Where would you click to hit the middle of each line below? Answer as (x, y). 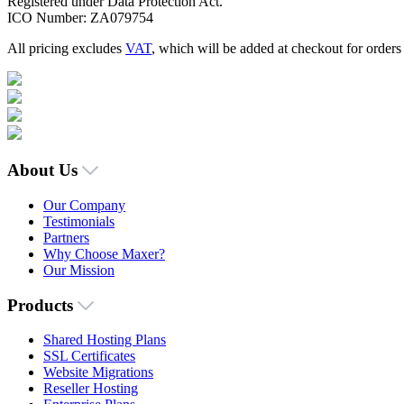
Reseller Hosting (91, 389)
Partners (66, 237)
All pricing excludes (66, 49)
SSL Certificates (89, 356)
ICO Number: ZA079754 (80, 18)
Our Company (84, 205)
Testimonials (79, 221)
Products (42, 305)
